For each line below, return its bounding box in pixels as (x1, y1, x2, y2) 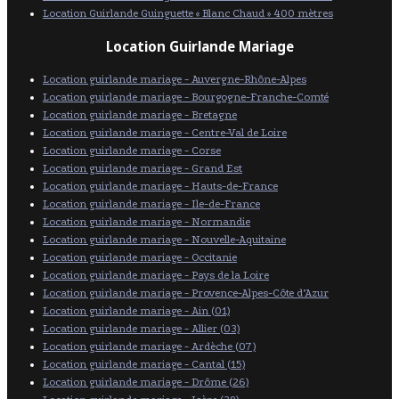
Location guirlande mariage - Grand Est (43, 161, 242, 175)
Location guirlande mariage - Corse (43, 143, 221, 157)
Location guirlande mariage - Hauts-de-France (43, 179, 278, 192)
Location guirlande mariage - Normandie (43, 215, 250, 228)
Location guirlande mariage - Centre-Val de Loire (43, 126, 287, 139)
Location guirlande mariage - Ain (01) (43, 304, 230, 317)
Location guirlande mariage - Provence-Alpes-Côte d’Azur (43, 286, 329, 299)
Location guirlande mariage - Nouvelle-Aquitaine (43, 232, 286, 246)
